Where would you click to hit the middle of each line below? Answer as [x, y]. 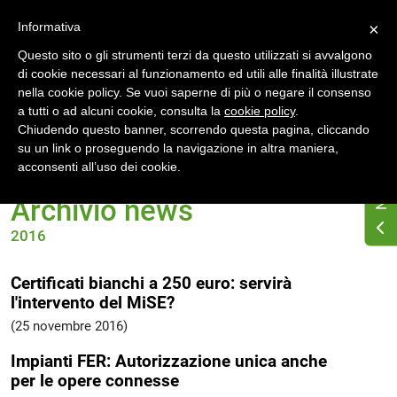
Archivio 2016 [158, 156]
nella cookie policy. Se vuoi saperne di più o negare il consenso [195, 93]
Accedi [350, 21]
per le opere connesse [95, 381]
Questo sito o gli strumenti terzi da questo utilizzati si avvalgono [195, 55]
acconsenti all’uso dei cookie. [99, 167]
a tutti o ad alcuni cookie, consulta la [121, 111]
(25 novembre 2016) [69, 326]
